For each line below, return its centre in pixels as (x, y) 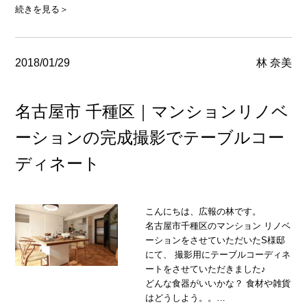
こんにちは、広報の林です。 (214, 212)
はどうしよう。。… (186, 298)
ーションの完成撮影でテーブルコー (150, 138)
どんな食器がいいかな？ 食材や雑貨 (218, 284)
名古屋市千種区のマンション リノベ (218, 226)
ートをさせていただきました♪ (216, 269)
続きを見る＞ (42, 9)
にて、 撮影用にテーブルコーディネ (218, 255)
